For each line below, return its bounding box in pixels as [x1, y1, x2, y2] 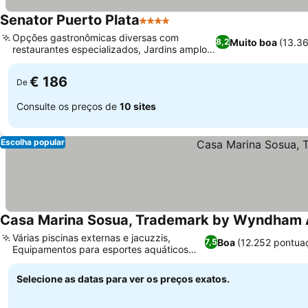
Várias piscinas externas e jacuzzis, [12, 232, 170, 243]
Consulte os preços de [16, 100, 120, 112]
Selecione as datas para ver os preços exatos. [16, 273, 230, 285]
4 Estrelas [139, 21, 190, 34]
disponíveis [12, 255, 63, 267]
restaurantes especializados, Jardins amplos [12, 43, 212, 55]
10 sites [120, 100, 156, 112]
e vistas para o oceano [12, 55, 114, 67]
